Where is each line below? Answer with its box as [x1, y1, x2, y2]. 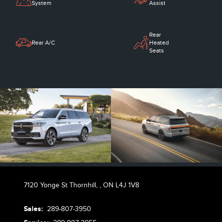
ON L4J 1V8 [103, 181, 139, 189]
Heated [149, 39, 169, 47]
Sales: [24, 205, 45, 213]
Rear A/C [32, 39, 55, 47]
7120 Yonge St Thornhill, [24, 181, 100, 189]
